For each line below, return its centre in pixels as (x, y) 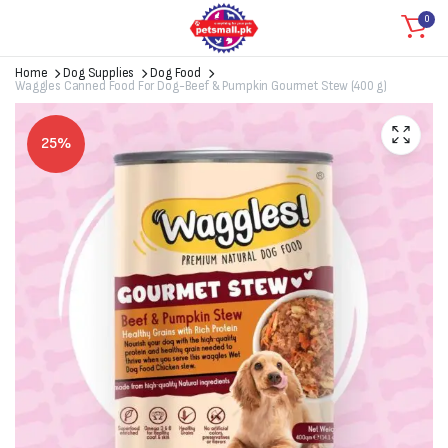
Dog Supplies (99, 73)
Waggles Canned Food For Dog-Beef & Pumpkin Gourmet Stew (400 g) (201, 86)
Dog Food (175, 73)
